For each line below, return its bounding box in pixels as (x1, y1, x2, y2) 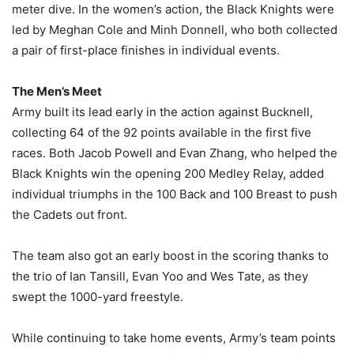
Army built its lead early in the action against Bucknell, (12, 104, 313, 119)
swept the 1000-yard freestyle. (12, 288, 183, 304)
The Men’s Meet (12, 83, 102, 99)
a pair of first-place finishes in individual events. (12, 42, 280, 58)
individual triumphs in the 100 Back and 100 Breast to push (12, 186, 337, 201)
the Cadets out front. (12, 206, 127, 222)
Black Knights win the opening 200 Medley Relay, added (12, 165, 324, 181)
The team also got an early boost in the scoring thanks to (12, 247, 329, 263)
